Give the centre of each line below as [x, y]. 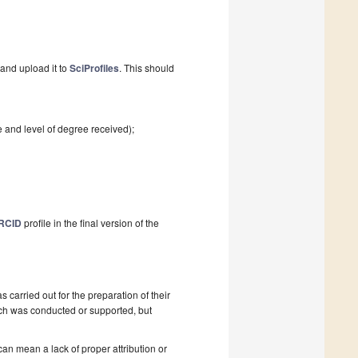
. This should [147, 68]
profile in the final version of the [90, 223]
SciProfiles [94, 68]
